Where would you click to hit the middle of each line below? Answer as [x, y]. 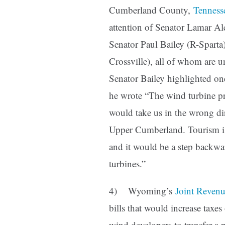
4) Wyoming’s [142, 191]
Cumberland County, [151, 10]
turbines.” [127, 164]
